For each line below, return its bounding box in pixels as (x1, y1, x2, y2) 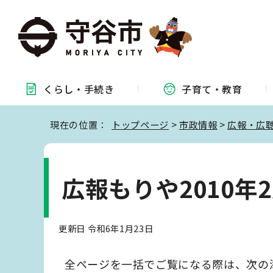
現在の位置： (50, 118, 112, 131)
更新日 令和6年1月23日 (58, 222, 154, 235)
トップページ (112, 118, 169, 131)
